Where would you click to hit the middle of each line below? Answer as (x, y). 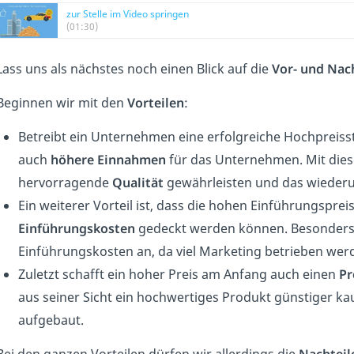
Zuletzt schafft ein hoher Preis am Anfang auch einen (178, 274)
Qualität (137, 182)
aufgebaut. (51, 320)
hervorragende (65, 182)
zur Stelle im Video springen (127, 13)
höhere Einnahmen (108, 159)
